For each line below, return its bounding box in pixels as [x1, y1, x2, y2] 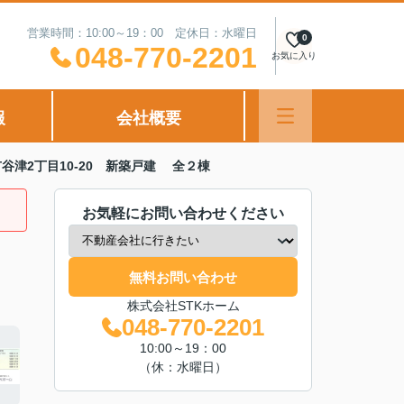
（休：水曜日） [139, 360, 227, 374]
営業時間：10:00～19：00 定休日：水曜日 [27, 26, 257, 40]
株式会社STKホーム [126, 298, 240, 313]
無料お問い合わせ [129, 269, 237, 285]
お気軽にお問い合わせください [82, 206, 284, 221]
